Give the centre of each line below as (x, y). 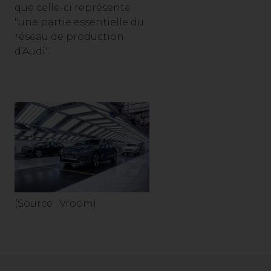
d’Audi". (32, 51)
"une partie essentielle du (79, 22)
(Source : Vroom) (55, 203)
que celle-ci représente (73, 8)
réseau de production (69, 37)
